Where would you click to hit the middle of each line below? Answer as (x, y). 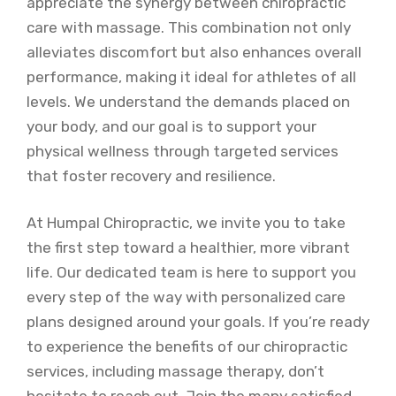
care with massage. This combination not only (189, 27)
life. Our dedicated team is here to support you (191, 272)
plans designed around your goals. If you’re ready (198, 322)
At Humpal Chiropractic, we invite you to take (186, 223)
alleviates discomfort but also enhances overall (194, 52)
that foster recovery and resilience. (151, 175)
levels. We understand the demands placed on (188, 101)
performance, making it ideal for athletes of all (191, 76)
